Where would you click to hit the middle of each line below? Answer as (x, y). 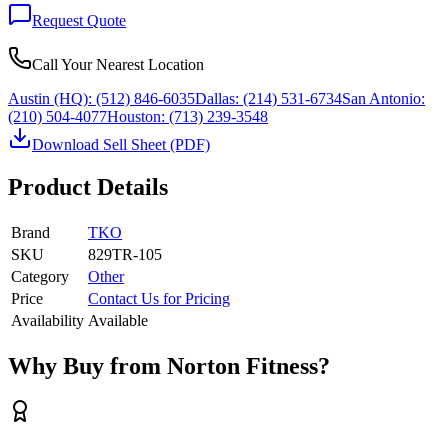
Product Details (88, 186)
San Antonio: (383, 98)
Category (40, 276)
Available (118, 320)
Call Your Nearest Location (118, 64)
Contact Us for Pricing (159, 298)
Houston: (136, 116)
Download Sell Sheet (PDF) (121, 144)
